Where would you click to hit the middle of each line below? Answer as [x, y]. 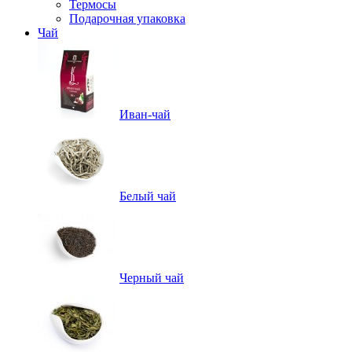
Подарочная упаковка [127, 18]
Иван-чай [145, 114]
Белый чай [148, 196]
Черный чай [152, 278]
